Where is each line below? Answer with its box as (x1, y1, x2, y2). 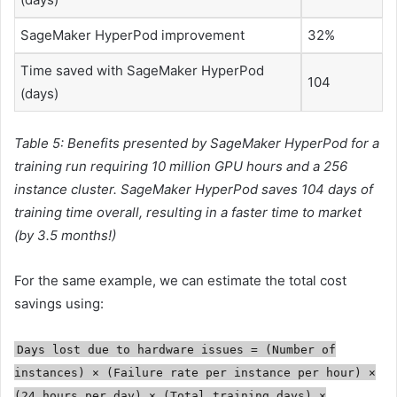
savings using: (14, 294, 104, 312)
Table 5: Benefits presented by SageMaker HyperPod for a (14, 134, 379, 152)
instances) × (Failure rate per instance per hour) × (14, 365, 376, 379)
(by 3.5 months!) (14, 226, 116, 244)
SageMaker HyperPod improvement (20, 27, 245, 44)
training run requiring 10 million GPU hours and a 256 (14, 157, 347, 175)
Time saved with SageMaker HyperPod (20, 62, 264, 80)
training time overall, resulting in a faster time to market (14, 203, 362, 221)
